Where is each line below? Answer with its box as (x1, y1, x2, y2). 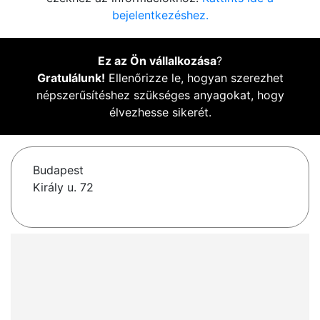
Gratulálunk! (36, 71, 105, 86)
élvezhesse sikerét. (109, 105, 211, 120)
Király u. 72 (33, 180, 94, 195)
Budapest (33, 163, 84, 178)
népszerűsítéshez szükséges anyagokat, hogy (36, 88, 284, 103)
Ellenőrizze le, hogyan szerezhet (104, 71, 284, 86)
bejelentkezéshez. (111, 8, 209, 23)
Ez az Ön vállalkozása (98, 54, 216, 69)
